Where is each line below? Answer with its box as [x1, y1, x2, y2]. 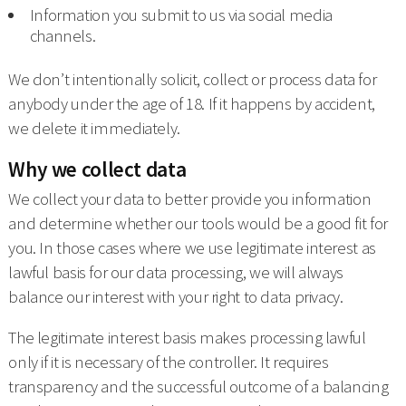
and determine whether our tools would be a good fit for [8, 212, 388, 234]
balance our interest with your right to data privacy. [8, 285, 343, 307]
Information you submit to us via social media [29, 4, 333, 25]
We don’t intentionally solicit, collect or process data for [8, 69, 377, 91]
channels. [29, 24, 96, 46]
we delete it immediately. [8, 118, 180, 140]
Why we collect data [8, 155, 187, 182]
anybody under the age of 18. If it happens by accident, [8, 93, 375, 115]
